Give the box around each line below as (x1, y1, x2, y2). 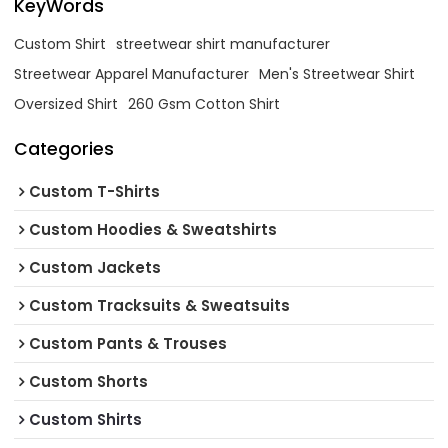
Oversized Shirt (14, 94, 119, 115)
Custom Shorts (29, 370, 149, 392)
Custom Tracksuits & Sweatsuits (29, 294, 291, 316)
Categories (14, 137, 115, 162)
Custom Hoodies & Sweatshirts (29, 218, 278, 240)
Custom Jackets (29, 256, 162, 278)
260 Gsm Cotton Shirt (128, 94, 281, 115)
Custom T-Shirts (29, 180, 161, 202)
